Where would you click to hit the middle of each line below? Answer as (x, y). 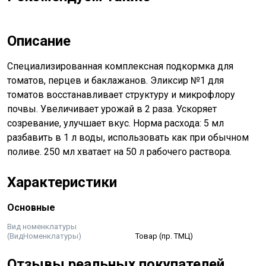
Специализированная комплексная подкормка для (120, 66)
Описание (39, 41)
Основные (31, 207)
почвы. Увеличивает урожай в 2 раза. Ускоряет (112, 109)
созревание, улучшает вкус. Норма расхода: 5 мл (115, 123)
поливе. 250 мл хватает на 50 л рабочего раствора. (119, 151)
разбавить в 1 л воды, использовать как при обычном (128, 137)
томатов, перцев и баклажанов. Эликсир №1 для (115, 80)
